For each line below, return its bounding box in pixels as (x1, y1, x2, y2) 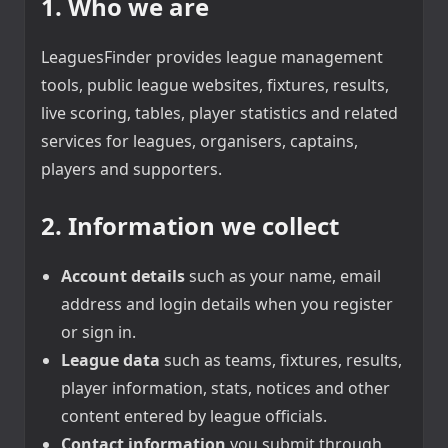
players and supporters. (41, 158, 222, 181)
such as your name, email (185, 265, 381, 288)
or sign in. (61, 321, 136, 344)
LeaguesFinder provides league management (41, 46, 383, 69)
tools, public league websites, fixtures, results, (41, 74, 389, 97)
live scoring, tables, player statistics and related (41, 102, 398, 125)
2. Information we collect (41, 209, 339, 243)
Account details (61, 265, 185, 288)
